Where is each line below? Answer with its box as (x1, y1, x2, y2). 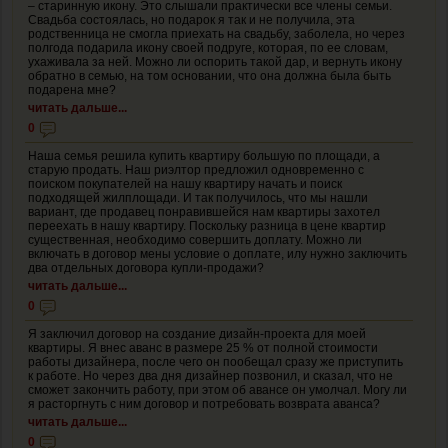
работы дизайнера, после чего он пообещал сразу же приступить (28, 354, 403, 369)
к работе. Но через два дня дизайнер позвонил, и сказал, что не (28, 368, 393, 383)
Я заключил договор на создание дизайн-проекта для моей (28, 326, 366, 341)
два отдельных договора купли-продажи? (28, 260, 264, 275)
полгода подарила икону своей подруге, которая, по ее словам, (28, 40, 388, 55)
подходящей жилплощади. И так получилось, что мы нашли (28, 190, 368, 205)
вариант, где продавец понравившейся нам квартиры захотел (28, 204, 380, 219)
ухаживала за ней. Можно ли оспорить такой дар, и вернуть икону (28, 54, 402, 69)
